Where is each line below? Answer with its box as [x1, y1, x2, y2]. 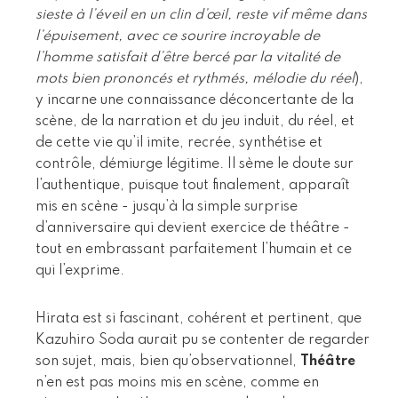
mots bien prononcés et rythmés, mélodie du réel [36, 71, 354, 86]
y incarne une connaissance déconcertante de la [36, 92, 354, 107]
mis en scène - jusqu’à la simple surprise [36, 199, 298, 214]
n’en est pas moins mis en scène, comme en [36, 375, 319, 390]
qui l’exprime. [36, 263, 124, 278]
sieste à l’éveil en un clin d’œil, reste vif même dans [36, 7, 367, 22]
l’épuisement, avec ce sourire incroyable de [36, 28, 320, 44]
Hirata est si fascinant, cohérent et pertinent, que [36, 311, 362, 326]
